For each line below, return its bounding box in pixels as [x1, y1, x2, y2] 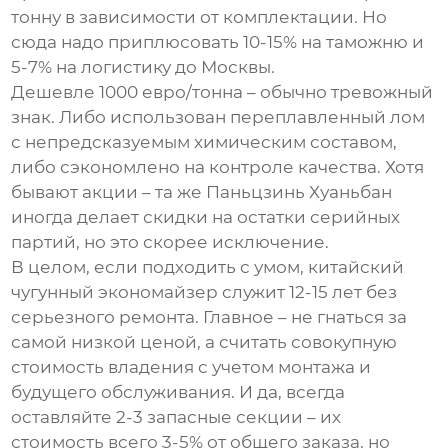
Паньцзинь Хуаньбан [206, 182, 393, 203]
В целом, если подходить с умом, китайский [11, 257, 405, 278]
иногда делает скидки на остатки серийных [11, 207, 401, 228]
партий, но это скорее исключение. [11, 232, 330, 253]
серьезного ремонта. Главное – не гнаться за [11, 307, 408, 328]
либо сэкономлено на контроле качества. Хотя [11, 157, 425, 178]
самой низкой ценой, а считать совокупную [11, 332, 398, 353]
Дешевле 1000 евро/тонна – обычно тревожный [11, 82, 434, 103]
